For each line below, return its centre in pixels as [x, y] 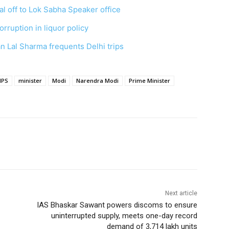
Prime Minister [150, 80]
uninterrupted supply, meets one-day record [124, 215]
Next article [181, 193]
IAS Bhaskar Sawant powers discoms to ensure [117, 205]
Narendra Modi [97, 80]
